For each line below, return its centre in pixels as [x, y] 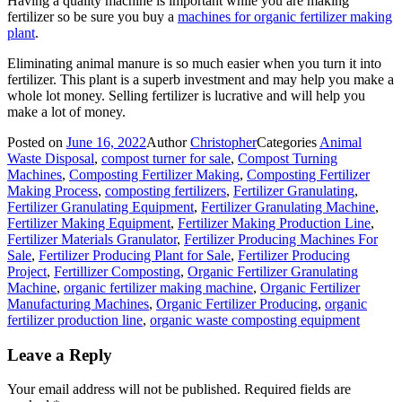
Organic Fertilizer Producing [237, 303]
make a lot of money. [66, 111]
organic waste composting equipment [255, 319]
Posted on [37, 142]
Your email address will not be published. [124, 389]
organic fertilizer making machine [158, 287]
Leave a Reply [60, 354]
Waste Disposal [51, 158]
